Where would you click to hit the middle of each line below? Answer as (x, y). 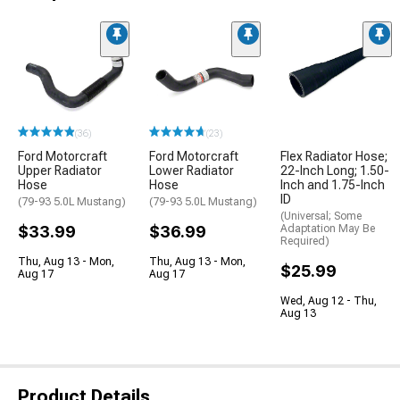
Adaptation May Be (328, 229)
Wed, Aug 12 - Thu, (329, 301)
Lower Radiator (192, 171)
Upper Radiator (60, 171)
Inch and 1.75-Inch (333, 185)
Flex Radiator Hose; (334, 157)
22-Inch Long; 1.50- (335, 171)
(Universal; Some (321, 217)
